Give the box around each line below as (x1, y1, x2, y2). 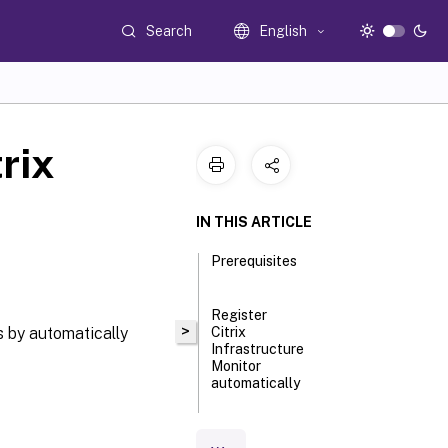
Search (146, 22, 193, 39)
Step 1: (223, 429, 266, 445)
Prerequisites (211, 253, 298, 269)
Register (211, 307, 268, 323)
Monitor (211, 358, 262, 374)
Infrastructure (211, 341, 305, 357)
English (259, 23, 308, 39)
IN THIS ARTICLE (196, 214, 312, 230)
